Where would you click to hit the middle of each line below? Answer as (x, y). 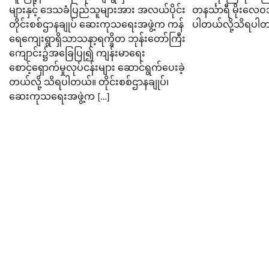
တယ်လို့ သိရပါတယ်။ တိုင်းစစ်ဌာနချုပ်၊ (89, 82)
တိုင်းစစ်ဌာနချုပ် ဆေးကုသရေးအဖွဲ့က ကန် (96, 24)
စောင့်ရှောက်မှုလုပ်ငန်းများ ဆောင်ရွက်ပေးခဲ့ (97, 68)
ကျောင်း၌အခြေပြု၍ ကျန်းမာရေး (77, 53)
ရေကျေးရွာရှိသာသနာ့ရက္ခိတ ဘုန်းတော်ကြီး (97, 39)
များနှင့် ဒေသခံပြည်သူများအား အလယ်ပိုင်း (97, 10)
